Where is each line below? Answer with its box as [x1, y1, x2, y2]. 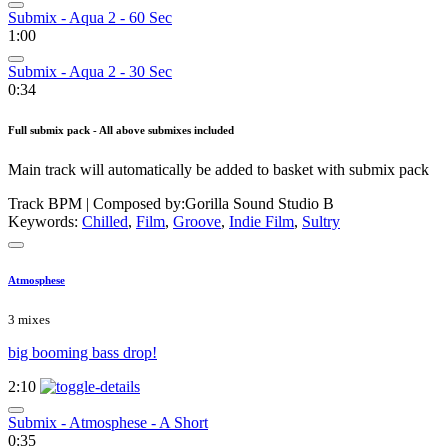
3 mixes [8, 312, 50, 328]
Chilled [82, 212, 128, 230]
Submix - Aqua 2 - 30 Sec [8, 62, 172, 80]
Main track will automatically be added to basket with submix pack [8, 160, 429, 178]
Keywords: [8, 212, 82, 230]
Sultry [302, 212, 340, 230]
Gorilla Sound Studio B [185, 194, 334, 212]
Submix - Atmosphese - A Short [8, 414, 208, 432]
